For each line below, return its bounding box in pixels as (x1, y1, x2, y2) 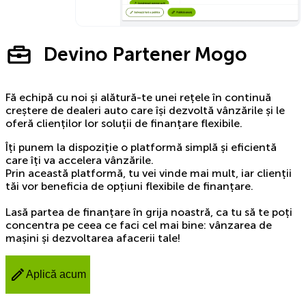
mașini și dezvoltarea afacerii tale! (5, 231, 180, 245)
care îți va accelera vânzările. (5, 153, 156, 167)
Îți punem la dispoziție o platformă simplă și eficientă (5, 140, 277, 154)
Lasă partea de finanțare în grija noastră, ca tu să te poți (5, 205, 292, 219)
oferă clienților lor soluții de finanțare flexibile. (5, 116, 242, 130)
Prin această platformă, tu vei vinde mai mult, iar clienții (5, 166, 292, 180)
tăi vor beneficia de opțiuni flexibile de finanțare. (5, 179, 256, 193)
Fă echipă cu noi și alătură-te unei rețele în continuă (5, 90, 271, 104)
